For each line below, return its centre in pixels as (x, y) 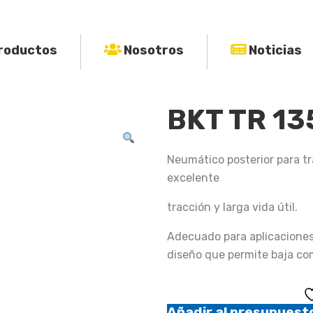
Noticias (275, 51)
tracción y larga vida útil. (232, 207)
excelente (193, 178)
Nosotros (153, 51)
